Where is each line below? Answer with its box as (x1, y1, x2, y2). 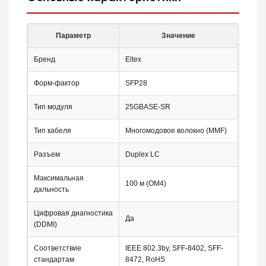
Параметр (56, 31, 91, 40)
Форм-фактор (34, 79, 80, 88)
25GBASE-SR (125, 103, 171, 112)
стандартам (34, 255, 75, 264)
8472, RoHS (125, 255, 166, 264)
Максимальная (34, 174, 84, 183)
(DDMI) (34, 220, 58, 229)
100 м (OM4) (125, 179, 167, 188)
